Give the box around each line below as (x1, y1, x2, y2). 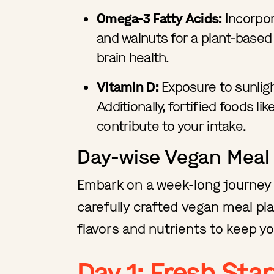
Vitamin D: (97, 78, 158, 96)
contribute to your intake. (97, 117, 246, 135)
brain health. (97, 48, 169, 67)
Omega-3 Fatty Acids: (97, 9, 222, 28)
